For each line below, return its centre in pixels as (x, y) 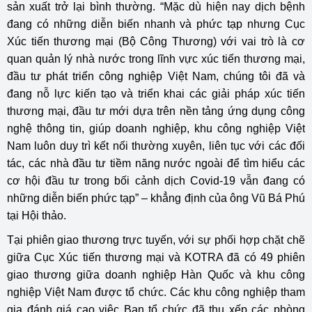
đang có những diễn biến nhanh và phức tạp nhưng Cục (156, 24)
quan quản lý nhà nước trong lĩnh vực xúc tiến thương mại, (156, 58)
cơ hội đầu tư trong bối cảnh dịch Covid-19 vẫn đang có (156, 180)
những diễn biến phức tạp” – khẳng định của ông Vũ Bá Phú (156, 198)
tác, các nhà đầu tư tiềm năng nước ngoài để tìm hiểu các (156, 163)
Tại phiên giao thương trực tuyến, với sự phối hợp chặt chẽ (156, 240)
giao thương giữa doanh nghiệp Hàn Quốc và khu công (156, 274)
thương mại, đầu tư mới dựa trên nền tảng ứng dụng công (156, 111)
